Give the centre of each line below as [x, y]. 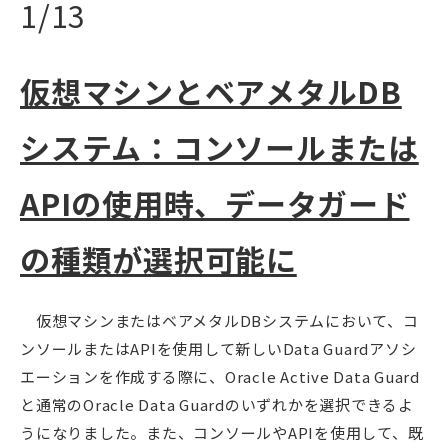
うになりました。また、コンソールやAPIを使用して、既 [222, 432]
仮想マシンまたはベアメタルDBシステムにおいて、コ [219, 320]
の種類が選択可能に [158, 258]
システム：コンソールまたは [219, 146]
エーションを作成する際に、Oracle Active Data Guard [220, 376]
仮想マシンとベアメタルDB [211, 90]
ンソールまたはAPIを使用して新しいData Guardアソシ [218, 348]
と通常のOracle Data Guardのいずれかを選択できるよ [217, 404]
